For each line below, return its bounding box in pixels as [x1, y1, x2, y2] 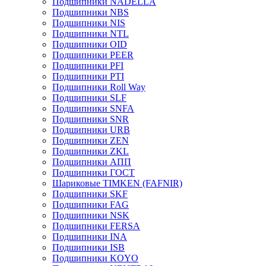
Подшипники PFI [52, 61, 123, 71]
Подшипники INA [52, 232, 127, 242]
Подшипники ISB [52, 242, 125, 252]
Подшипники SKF [52, 189, 128, 199]
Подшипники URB [52, 125, 130, 135]
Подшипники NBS [52, 7, 129, 17]
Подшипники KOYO [52, 253, 138, 263]
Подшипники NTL [52, 28, 129, 39]
